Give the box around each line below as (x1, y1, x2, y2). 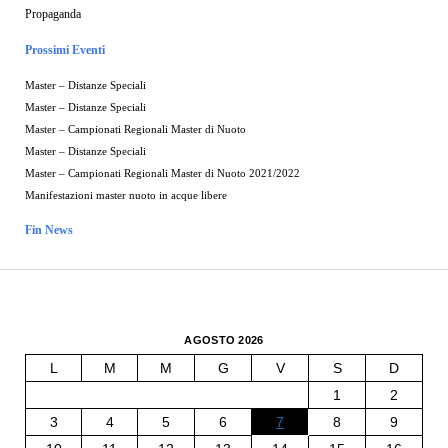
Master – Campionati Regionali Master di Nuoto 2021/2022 (24, 167, 300, 179)
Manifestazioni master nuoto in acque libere (24, 189, 227, 201)
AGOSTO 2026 (184, 333, 264, 346)
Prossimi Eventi (24, 42, 105, 57)
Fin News (24, 222, 73, 237)
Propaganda (24, 6, 81, 21)
